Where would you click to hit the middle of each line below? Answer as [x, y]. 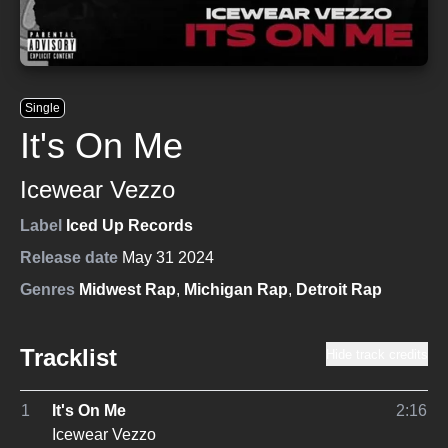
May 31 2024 [168, 257]
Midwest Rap [127, 289]
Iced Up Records [129, 225]
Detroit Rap [339, 289]
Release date [69, 257]
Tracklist [68, 357]
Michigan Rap [236, 289]
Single [42, 108]
